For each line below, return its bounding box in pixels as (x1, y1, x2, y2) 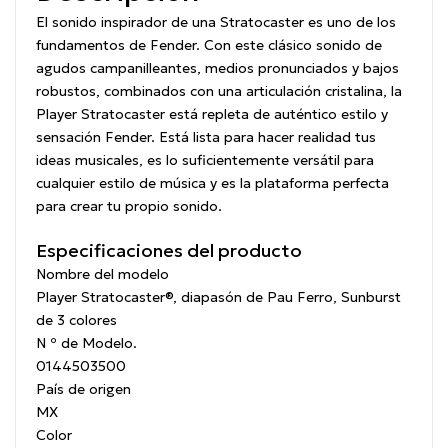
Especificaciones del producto (36, 238, 302, 262)
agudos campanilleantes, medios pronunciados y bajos (36, 58, 399, 77)
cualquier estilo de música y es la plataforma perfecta (36, 173, 389, 192)
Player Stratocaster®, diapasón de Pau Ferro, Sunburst (36, 287, 401, 306)
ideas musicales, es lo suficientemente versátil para (36, 150, 374, 169)
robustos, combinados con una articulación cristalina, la (36, 81, 402, 100)
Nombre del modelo (36, 264, 169, 283)
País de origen (36, 379, 131, 398)
